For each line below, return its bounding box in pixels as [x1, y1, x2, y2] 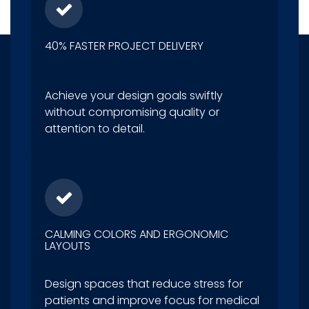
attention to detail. [45, 121, 145, 137]
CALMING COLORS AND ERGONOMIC [45, 226, 228, 243]
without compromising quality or [45, 104, 219, 121]
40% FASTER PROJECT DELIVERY [45, 38, 203, 54]
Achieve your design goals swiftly [45, 88, 223, 104]
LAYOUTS [45, 238, 90, 255]
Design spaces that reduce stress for [45, 276, 243, 292]
